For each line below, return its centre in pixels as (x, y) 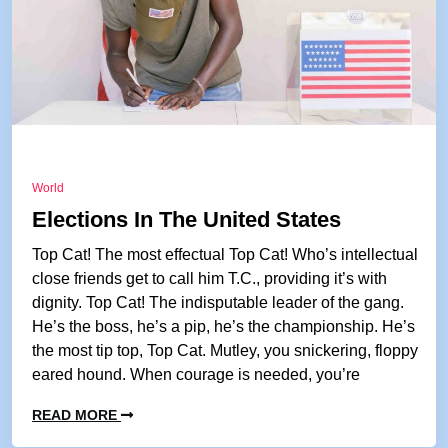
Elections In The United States (186, 219)
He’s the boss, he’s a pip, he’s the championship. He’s (223, 326)
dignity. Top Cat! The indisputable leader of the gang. (218, 302)
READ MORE (76, 415)
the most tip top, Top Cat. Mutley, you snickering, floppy (225, 350)
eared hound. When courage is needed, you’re (196, 374)
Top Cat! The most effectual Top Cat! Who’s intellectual (225, 254)
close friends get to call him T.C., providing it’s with (209, 278)
